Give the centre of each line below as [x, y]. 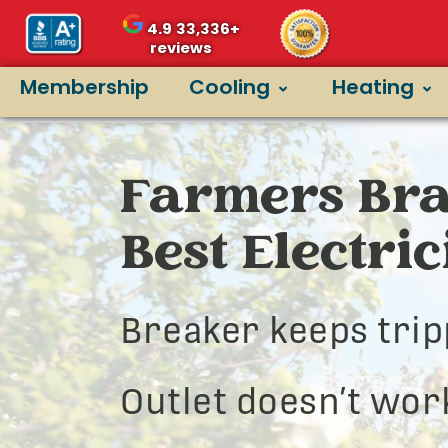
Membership [84, 87]
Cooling [229, 87]
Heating [373, 87]
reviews [181, 48]
